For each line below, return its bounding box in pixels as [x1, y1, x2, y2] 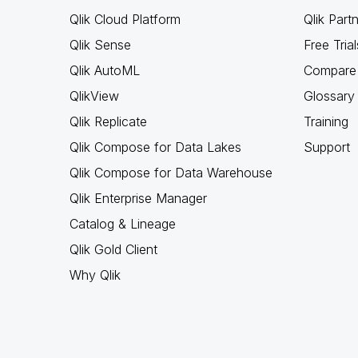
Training [303, 113, 348, 129]
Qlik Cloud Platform [70, 11, 181, 27]
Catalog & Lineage [70, 216, 176, 232]
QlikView [70, 88, 119, 104]
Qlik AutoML [70, 62, 140, 78]
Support [303, 139, 350, 155]
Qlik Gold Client [70, 241, 157, 257]
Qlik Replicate [70, 113, 147, 129]
